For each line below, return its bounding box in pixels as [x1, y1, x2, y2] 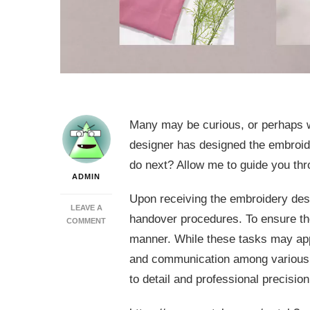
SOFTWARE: [105, 255, 151, 264]
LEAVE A [70, 203, 102, 212]
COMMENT [66, 217, 106, 226]
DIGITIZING [105, 242, 147, 251]
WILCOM [105, 229, 137, 238]
